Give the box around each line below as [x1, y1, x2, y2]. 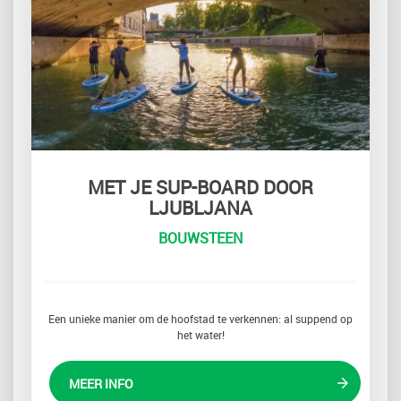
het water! [176, 328, 225, 343]
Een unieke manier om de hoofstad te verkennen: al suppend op [48, 311, 353, 327]
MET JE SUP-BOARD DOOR [88, 175, 313, 200]
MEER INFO [69, 375, 133, 393]
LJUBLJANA [149, 195, 252, 221]
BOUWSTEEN [158, 228, 243, 249]
